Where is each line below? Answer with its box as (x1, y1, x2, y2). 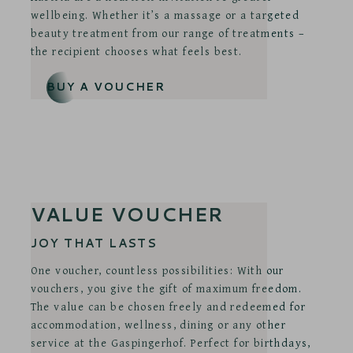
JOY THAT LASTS (30, 234, 158, 251)
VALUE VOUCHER (30, 200, 224, 228)
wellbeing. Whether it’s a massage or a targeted (30, 6, 300, 23)
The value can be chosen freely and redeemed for (30, 298, 307, 314)
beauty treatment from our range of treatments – (30, 24, 306, 41)
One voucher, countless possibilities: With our (30, 262, 284, 278)
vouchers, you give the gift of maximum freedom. (30, 280, 303, 296)
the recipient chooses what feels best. (30, 43, 243, 59)
